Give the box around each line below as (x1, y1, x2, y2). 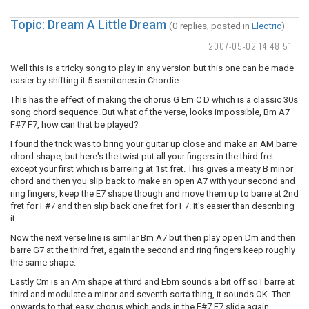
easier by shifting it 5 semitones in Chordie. (10, 75, 181, 86)
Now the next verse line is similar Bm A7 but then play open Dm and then (10, 232, 295, 243)
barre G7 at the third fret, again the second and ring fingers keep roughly (10, 245, 295, 255)
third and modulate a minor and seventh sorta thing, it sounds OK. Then (10, 289, 291, 299)
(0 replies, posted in (169, 20, 252, 31)
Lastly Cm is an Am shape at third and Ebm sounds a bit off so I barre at (10, 277, 295, 287)
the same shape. (10, 257, 76, 268)
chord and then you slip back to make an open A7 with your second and (10, 176, 295, 186)
